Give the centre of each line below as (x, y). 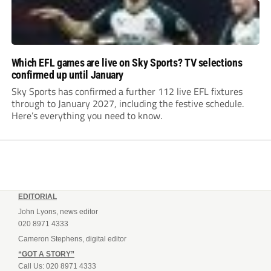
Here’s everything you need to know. (87, 115)
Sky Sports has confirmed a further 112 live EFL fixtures (127, 91)
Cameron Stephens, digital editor (72, 239)
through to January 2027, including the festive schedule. (127, 103)
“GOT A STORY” (46, 254)
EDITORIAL (38, 196)
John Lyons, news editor (58, 211)
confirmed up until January (67, 74)
